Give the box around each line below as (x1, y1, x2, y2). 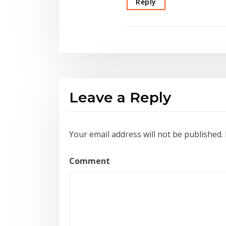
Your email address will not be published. (69, 129, 223, 140)
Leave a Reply (69, 89, 171, 106)
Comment (69, 155, 110, 167)
